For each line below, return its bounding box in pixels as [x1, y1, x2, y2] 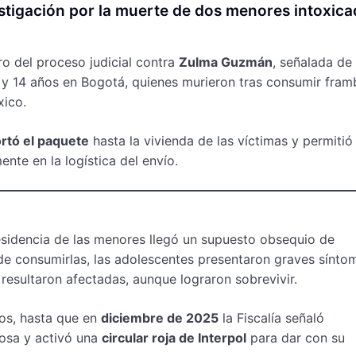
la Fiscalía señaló [219, 309, 324, 326]
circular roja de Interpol [102, 329, 246, 346]
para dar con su [246, 329, 345, 346]
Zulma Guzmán [179, 53, 273, 70]
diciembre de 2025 [101, 309, 219, 326]
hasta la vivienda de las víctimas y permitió [89, 132, 353, 149]
